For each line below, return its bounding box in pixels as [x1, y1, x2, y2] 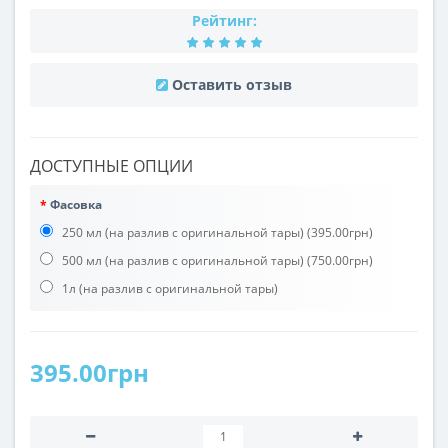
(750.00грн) [304, 252, 373, 270]
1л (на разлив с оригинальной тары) [59, 280, 278, 298]
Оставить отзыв [172, 75, 292, 95]
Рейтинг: [191, 11, 257, 31]
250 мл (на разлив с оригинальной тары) [59, 224, 304, 242]
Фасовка [50, 196, 102, 214]
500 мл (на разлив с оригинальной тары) [59, 252, 304, 270]
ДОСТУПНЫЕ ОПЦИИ [30, 155, 193, 178]
